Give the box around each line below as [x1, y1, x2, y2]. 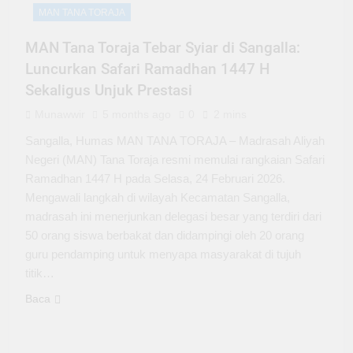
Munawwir [35, 108, 85, 121]
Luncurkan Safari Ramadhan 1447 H [25, 60, 270, 79]
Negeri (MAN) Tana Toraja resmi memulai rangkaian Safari [25, 153, 325, 167]
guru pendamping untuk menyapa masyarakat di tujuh [25, 247, 301, 262]
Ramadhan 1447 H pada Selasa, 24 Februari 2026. [25, 172, 285, 186]
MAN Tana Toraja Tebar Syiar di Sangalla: [25, 39, 300, 58]
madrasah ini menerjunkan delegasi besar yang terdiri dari [25, 210, 321, 224]
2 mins [214, 108, 247, 121]
